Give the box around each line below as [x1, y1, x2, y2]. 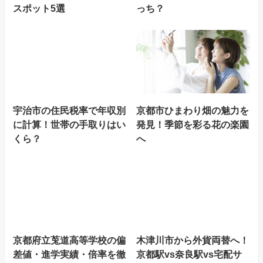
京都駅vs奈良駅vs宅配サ [136, 248, 242, 259]
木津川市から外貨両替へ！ [136, 234, 249, 245]
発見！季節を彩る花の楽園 [136, 119, 249, 130]
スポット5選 [13, 3, 66, 14]
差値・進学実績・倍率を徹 [13, 248, 126, 259]
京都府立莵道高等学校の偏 [13, 234, 126, 245]
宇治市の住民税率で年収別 [13, 104, 126, 116]
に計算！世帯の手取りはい [13, 119, 126, 130]
